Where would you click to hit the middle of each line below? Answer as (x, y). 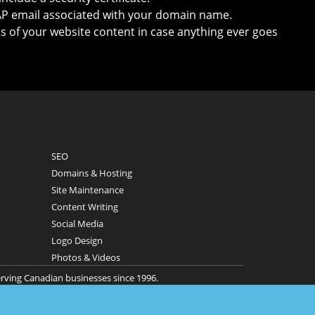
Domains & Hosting (92, 173)
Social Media (77, 224)
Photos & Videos (86, 258)
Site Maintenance (88, 190)
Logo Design (77, 241)
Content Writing (85, 207)
